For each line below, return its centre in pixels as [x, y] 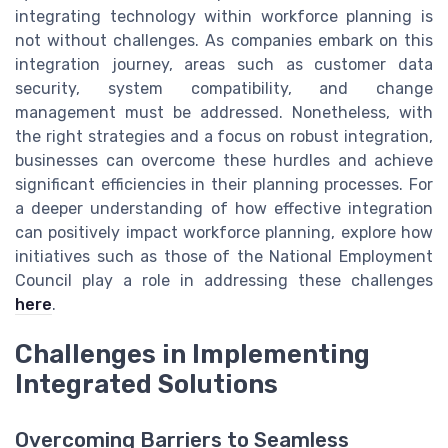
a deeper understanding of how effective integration [224, 209]
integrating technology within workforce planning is [224, 17]
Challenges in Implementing [192, 354]
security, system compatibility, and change [224, 89]
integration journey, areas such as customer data [224, 65]
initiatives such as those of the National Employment [224, 257]
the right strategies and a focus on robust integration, [224, 137]
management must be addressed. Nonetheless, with [224, 113]
